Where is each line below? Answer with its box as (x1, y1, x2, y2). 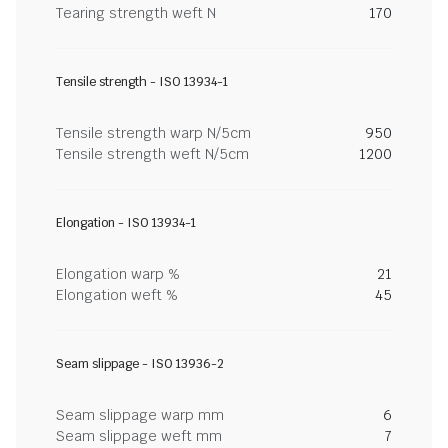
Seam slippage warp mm (56, 406, 224, 424)
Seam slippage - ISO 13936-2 (56, 356, 224, 372)
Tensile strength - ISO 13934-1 (56, 74, 228, 90)
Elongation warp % (56, 265, 180, 283)
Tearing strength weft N (56, 4, 216, 22)
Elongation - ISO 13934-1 (56, 215, 196, 231)
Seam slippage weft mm (56, 427, 222, 445)
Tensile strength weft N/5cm (56, 145, 249, 163)
